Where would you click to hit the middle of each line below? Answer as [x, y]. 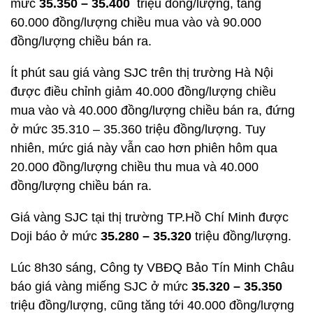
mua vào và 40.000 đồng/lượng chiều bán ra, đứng [153, 110]
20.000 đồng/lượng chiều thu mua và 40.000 [134, 167]
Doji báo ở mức [56, 236]
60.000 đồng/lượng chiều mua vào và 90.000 [136, 22]
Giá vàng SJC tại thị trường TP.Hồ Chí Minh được [150, 217]
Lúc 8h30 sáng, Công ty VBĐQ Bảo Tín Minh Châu [152, 268]
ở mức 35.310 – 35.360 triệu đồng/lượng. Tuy [138, 129]
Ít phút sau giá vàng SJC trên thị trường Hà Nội [142, 73]
